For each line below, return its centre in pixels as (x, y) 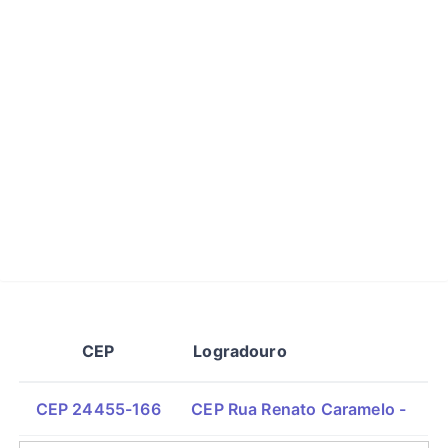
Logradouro (240, 351)
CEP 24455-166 (98, 409)
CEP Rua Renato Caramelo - (299, 409)
